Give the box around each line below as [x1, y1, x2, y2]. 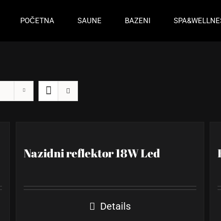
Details [100, 200, 131, 212]
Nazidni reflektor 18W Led [24, 146, 161, 161]
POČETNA [20, 16, 54, 25]
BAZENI [124, 16, 150, 25]
